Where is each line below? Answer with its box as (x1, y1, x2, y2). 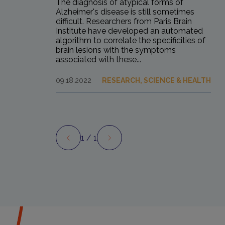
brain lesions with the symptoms (56, 45, 176, 55)
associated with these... (56, 55, 142, 65)
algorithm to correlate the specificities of (56, 36, 206, 46)
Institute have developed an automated (56, 26, 203, 36)
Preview (67, 137, 100, 147)
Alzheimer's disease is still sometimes (56, 7, 195, 17)
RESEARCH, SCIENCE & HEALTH (102, 76, 211, 85)
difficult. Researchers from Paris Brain (56, 17, 192, 27)
